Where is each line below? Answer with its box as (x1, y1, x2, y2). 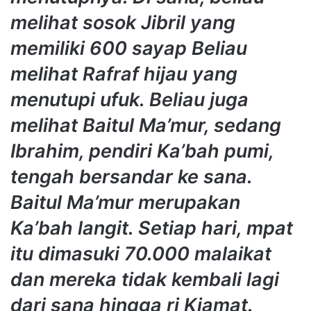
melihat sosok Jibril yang (10, 11, 235, 35)
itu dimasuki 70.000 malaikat (10, 242, 271, 266)
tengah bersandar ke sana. (10, 165, 252, 189)
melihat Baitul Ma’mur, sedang (10, 114, 281, 137)
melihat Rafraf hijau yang (10, 62, 237, 86)
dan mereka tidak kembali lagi (10, 268, 279, 292)
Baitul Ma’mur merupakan (10, 191, 240, 215)
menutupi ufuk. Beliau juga (10, 88, 249, 112)
